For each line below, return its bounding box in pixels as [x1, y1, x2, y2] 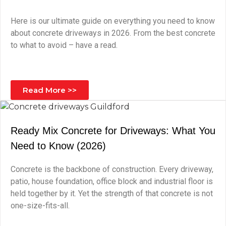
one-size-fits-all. [11, 201, 70, 210]
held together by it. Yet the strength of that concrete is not [11, 189, 213, 198]
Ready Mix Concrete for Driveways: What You [11, 125, 215, 136]
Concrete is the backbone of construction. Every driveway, [11, 164, 213, 174]
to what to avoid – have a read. [11, 40, 118, 50]
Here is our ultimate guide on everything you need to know [11, 16, 215, 26]
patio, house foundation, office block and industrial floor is [11, 177, 213, 186]
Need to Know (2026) [11, 140, 106, 151]
